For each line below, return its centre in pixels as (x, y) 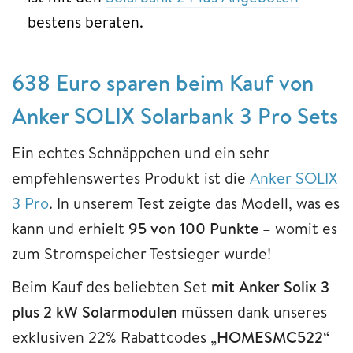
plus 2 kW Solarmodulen (95, 311)
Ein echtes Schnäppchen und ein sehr (141, 152)
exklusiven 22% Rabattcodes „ (114, 336)
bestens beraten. (85, 21)
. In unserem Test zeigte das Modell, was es (194, 203)
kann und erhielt (70, 228)
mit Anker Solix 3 (270, 286)
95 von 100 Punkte (193, 228)
